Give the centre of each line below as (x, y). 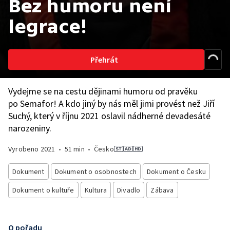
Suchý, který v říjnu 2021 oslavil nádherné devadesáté (109, 116)
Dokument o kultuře (43, 190)
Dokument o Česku (177, 171)
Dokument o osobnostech (96, 171)
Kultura (96, 190)
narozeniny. (30, 128)
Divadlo (129, 190)
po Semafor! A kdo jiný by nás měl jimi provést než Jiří (111, 103)
